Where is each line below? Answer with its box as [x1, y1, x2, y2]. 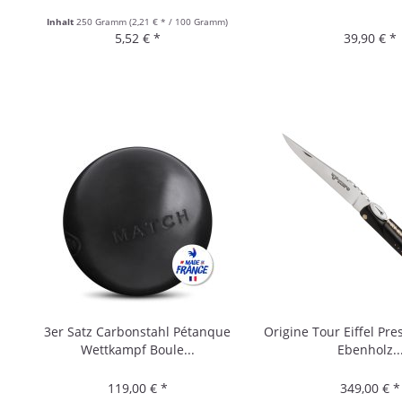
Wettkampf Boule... [80, 340, 195, 358]
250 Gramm [76, 14, 130, 28]
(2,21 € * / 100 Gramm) [129, 14, 229, 28]
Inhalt [47, 14, 77, 28]
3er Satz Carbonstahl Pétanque [44, 322, 232, 340]
